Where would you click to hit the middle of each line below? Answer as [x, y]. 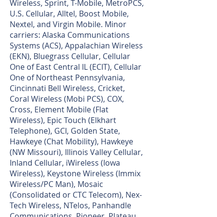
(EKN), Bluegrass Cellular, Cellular [70, 56]
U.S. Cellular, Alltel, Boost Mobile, [69, 14]
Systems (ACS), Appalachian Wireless [76, 46]
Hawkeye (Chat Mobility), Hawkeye [71, 141]
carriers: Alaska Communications [70, 35]
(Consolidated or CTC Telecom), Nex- [76, 195]
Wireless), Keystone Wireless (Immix [75, 173]
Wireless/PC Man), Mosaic [56, 184]
